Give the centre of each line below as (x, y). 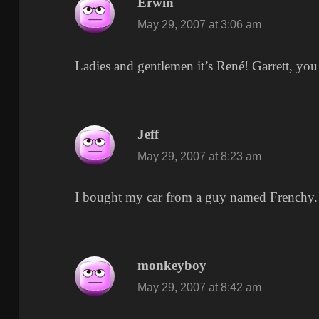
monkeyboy (172, 266)
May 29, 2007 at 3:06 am (200, 25)
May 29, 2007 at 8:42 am (200, 288)
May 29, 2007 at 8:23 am (200, 156)
